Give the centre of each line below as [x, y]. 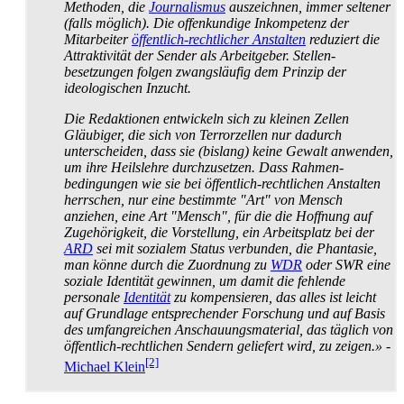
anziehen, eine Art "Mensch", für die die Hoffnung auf [218, 216]
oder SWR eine [346, 265]
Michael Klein [105, 366]
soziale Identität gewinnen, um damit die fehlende [205, 281]
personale [94, 298]
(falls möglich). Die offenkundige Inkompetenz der [207, 23]
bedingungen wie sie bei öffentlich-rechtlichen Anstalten [222, 184]
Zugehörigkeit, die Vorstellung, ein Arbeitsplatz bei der [219, 233]
